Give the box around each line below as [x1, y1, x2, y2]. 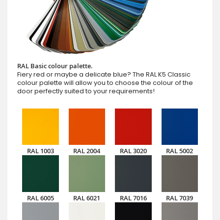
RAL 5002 [166, 146, 193, 156]
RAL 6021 [73, 193, 101, 202]
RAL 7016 [119, 193, 147, 202]
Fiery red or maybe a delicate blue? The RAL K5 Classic [17, 69, 191, 79]
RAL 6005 [27, 193, 54, 202]
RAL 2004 [73, 146, 101, 156]
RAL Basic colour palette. [17, 61, 93, 70]
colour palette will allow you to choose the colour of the [17, 78, 193, 87]
